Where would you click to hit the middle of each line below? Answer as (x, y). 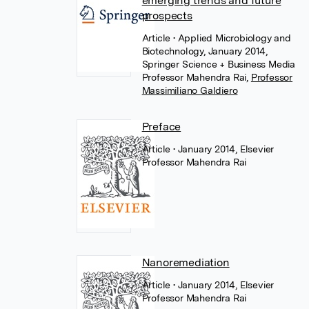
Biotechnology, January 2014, (205, 51)
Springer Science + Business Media (219, 64)
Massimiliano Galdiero (190, 90)
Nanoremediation (186, 262)
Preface (161, 127)
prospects (167, 16)
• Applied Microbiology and (232, 38)
